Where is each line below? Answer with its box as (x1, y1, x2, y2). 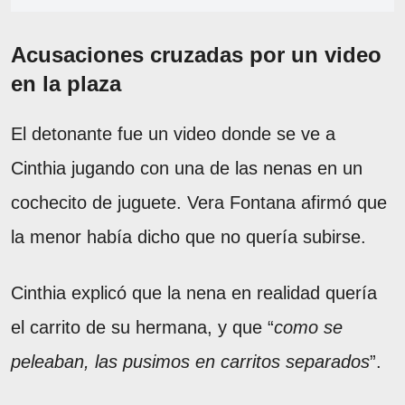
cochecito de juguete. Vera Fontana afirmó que (11, 192, 387, 212)
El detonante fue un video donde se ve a (11, 123, 335, 144)
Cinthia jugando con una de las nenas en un (11, 157, 363, 178)
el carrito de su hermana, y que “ (11, 316, 274, 337)
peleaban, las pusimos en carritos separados (11, 351, 370, 372)
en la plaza (11, 71, 121, 96)
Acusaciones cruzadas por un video (11, 42, 381, 67)
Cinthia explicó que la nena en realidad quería (11, 282, 377, 303)
